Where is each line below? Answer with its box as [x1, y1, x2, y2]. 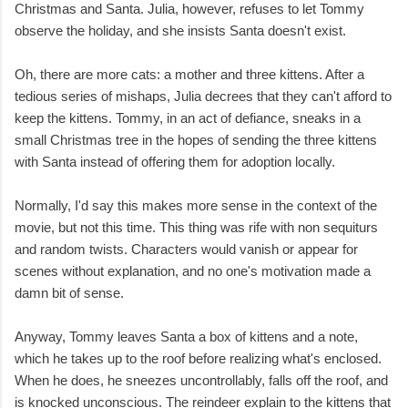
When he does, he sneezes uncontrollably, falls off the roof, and [15, 372, 388, 389]
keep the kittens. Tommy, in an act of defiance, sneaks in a [15, 110, 361, 127]
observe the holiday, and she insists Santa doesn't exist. [15, 23, 346, 39]
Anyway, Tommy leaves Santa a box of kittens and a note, [15, 329, 358, 345]
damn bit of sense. [15, 285, 124, 301]
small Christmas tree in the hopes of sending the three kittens [15, 132, 377, 148]
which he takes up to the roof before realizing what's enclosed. [15, 351, 382, 367]
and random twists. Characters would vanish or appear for [15, 241, 358, 258]
